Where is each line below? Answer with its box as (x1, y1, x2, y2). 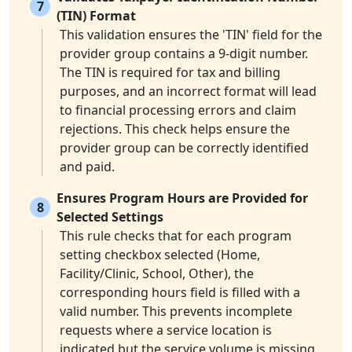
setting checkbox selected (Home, (60, 246, 260, 264)
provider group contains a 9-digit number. (60, 45, 308, 63)
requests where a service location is (60, 321, 272, 339)
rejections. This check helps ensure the (60, 120, 290, 138)
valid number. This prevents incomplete (60, 302, 292, 321)
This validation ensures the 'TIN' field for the (60, 26, 322, 44)
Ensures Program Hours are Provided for (57, 189, 308, 207)
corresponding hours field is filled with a (60, 284, 300, 302)
